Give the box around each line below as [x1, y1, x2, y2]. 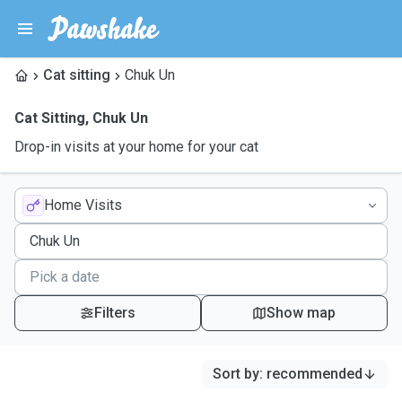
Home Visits [44, 197, 122, 214]
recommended [267, 365, 363, 382]
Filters [93, 304, 135, 321]
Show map [267, 304, 336, 321]
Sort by [213, 365, 259, 382]
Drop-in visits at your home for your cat [14, 138, 258, 155]
